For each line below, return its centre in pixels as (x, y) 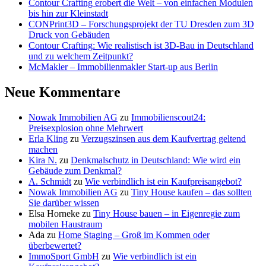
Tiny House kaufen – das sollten (191, 192)
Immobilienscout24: (168, 117)
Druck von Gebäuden (69, 35)
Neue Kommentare (63, 92)
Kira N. (43, 160)
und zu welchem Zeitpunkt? (81, 56)
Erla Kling (48, 138)
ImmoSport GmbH (64, 256)
